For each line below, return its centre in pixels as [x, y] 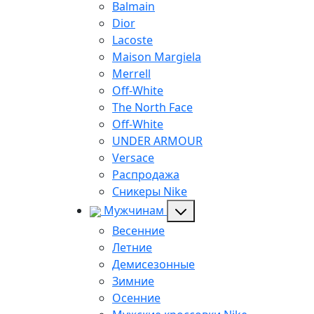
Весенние [138, 231]
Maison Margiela [157, 57]
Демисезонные [153, 265]
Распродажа [146, 175]
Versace [133, 158]
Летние [132, 248]
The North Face [152, 108]
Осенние [136, 298]
